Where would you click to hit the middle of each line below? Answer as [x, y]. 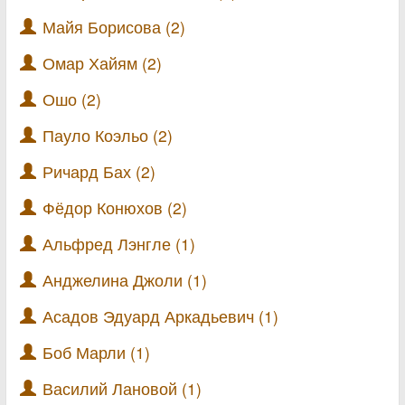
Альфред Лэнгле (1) [119, 243]
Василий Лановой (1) [122, 388]
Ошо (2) [72, 99]
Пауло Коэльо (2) [108, 135]
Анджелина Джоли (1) [125, 279]
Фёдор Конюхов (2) [115, 207]
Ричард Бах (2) [99, 171]
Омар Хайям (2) [102, 62]
